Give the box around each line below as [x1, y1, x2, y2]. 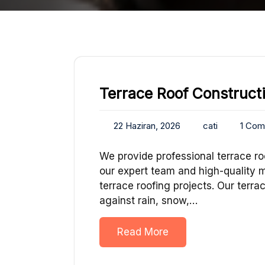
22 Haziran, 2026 [114, 120, 180, 132]
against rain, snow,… [99, 195, 198, 207]
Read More [117, 226, 169, 238]
